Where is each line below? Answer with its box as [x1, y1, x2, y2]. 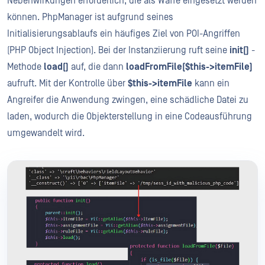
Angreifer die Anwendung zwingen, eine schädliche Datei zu [7, 94, 248, 105]
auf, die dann [69, 61, 126, 72]
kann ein [192, 77, 230, 89]
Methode [7, 61, 44, 72]
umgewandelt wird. [7, 127, 85, 138]
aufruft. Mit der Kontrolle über [7, 77, 128, 89]
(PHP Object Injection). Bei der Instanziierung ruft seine [7, 44, 230, 56]
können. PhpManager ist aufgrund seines [7, 11, 173, 22]
